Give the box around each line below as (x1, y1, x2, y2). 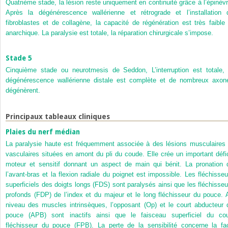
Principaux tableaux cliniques (6, 112, 110, 121)
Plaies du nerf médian (6, 128, 80, 136)
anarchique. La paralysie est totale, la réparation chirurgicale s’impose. (6, 28, 213, 37)
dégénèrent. (6, 87, 40, 95)
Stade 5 (6, 54, 32, 63)
